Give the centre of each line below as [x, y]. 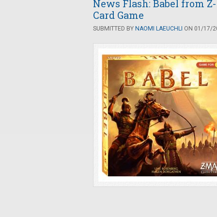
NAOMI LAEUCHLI [159, 29]
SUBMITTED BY [114, 29]
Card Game [118, 15]
